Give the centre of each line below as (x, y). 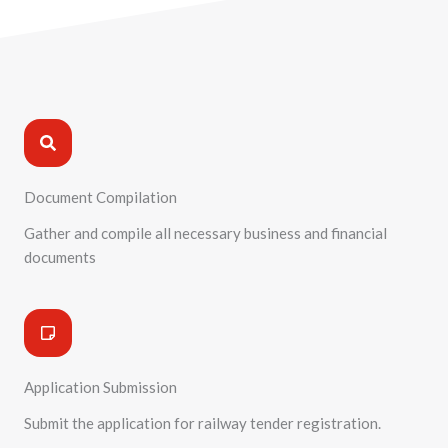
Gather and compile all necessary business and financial (205, 233)
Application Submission (100, 387)
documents (60, 257)
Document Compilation (100, 197)
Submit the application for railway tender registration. (202, 423)
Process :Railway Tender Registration (224, 20)
